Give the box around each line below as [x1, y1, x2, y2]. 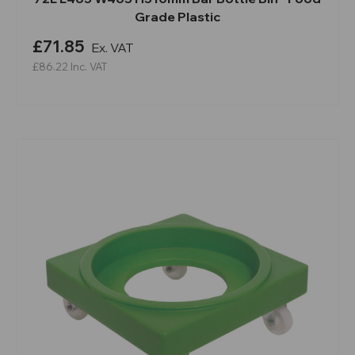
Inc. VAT [71, 59, 107, 73]
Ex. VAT [91, 39, 133, 55]
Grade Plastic [135, 8, 220, 25]
